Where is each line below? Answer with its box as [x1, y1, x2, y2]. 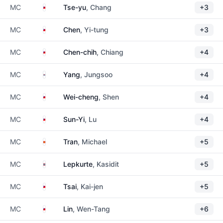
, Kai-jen [77, 182, 103, 191]
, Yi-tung [80, 25, 109, 34]
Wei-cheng [63, 93, 99, 101]
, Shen [99, 93, 119, 101]
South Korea [45, 70, 85, 78]
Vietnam [45, 137, 72, 145]
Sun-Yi [63, 115, 85, 123]
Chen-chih [63, 48, 97, 56]
